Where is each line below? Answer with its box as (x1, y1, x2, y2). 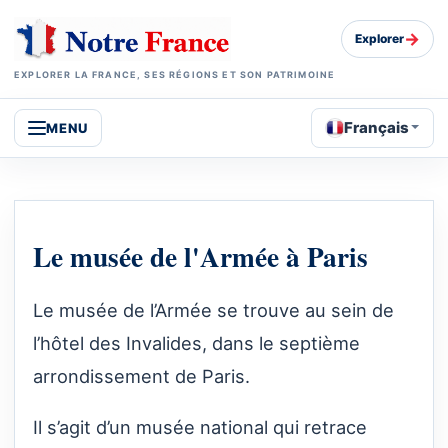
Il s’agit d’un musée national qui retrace (33, 416, 367, 439)
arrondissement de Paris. (33, 365, 250, 388)
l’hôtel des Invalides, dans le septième (33, 332, 360, 355)
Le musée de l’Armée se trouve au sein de (33, 299, 394, 322)
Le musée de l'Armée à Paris (33, 236, 368, 277)
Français (344, 117, 410, 137)
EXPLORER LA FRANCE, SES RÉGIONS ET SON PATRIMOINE (14, 68, 336, 80)
